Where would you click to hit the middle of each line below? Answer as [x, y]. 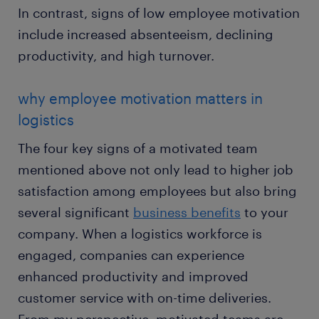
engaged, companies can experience [131, 255]
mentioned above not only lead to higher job [156, 169]
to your [265, 212]
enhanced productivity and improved [133, 276]
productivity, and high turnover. [116, 55]
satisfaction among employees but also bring [157, 190]
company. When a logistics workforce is [140, 233]
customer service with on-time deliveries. [145, 297]
